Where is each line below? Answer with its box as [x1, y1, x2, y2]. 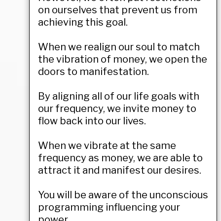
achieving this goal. [38, 16, 128, 28]
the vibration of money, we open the [38, 53, 207, 65]
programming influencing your [38, 201, 180, 213]
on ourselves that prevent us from [38, 3, 197, 16]
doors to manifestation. [38, 65, 149, 77]
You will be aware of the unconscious [38, 188, 208, 201]
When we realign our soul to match [38, 40, 200, 53]
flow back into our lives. [38, 114, 146, 127]
